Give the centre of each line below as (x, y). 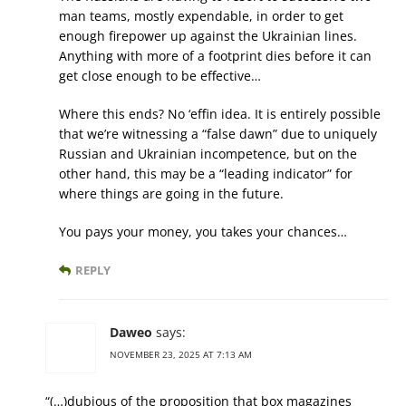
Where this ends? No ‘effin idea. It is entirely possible (220, 114)
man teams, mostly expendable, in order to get (201, 16)
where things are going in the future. (171, 193)
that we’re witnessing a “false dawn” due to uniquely (218, 134)
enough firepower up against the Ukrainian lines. (208, 36)
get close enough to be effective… (160, 76)
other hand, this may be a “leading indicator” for (206, 174)
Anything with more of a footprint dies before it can (215, 56)
